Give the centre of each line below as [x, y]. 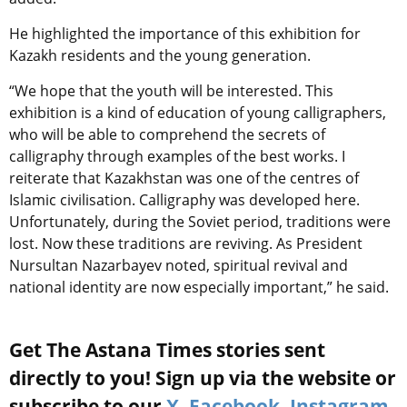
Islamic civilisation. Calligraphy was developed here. [184, 199]
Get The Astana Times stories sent [167, 349]
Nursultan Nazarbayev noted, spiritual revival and [179, 265]
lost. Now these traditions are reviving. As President [186, 243]
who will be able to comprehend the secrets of [167, 134]
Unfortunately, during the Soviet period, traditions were [200, 221]
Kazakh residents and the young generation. [160, 55]
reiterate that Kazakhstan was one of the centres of [184, 178]
